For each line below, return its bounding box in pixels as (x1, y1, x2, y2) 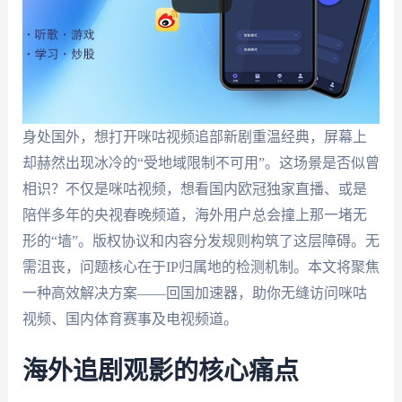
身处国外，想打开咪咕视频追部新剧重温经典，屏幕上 (22, 129, 367, 144)
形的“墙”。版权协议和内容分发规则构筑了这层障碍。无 (22, 233, 380, 249)
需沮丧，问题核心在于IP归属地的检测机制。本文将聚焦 (22, 259, 380, 275)
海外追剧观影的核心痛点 (22, 358, 299, 384)
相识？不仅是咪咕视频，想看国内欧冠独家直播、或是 (22, 181, 367, 197)
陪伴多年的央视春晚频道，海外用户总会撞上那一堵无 (22, 207, 367, 223)
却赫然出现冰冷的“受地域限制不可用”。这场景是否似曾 (22, 155, 380, 170)
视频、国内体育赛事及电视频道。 (22, 311, 238, 327)
